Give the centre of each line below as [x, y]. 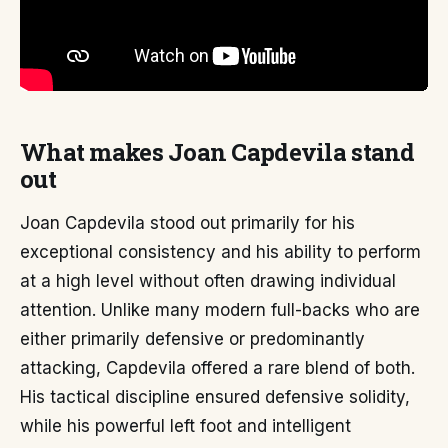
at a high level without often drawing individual [208, 281]
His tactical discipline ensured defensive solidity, [215, 397]
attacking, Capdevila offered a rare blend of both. [217, 368]
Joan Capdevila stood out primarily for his [187, 223]
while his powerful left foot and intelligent [185, 426]
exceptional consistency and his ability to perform [220, 252]
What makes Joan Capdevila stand [217, 152]
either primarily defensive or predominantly [192, 339]
